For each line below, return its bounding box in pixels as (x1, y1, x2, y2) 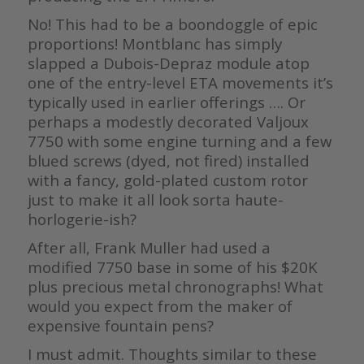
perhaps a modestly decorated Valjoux (27, 111, 309, 132)
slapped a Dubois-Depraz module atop (27, 53, 310, 74)
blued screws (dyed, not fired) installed (27, 150, 310, 171)
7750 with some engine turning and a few (27, 131, 331, 152)
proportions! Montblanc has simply (27, 33, 282, 54)
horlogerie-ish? (27, 209, 145, 230)
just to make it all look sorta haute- (27, 189, 284, 210)
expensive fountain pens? (27, 315, 214, 336)
